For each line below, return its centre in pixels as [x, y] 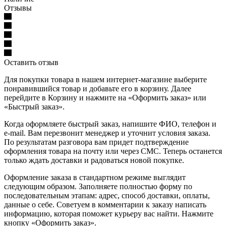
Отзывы [18, 8]
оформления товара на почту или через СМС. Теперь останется [113, 151]
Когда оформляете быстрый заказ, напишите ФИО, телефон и [110, 124]
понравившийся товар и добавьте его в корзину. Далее [98, 88]
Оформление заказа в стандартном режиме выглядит [95, 177]
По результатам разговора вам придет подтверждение [96, 142]
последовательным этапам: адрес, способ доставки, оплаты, [107, 195]
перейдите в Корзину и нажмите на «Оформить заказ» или [105, 97]
